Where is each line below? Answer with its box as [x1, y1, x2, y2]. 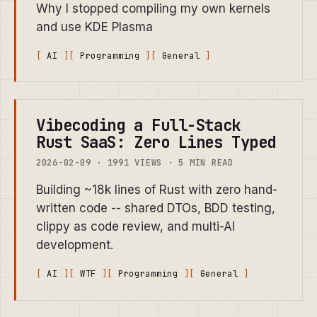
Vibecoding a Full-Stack [36, 115, 241, 137]
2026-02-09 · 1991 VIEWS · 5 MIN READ [36, 156, 234, 169]
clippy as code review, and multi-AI [36, 219, 235, 234]
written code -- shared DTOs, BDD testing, [36, 201, 275, 216]
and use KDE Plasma [36, 19, 153, 34]
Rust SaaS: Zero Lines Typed [36, 132, 276, 154]
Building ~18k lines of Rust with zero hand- [36, 183, 277, 197]
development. [36, 238, 113, 253]
